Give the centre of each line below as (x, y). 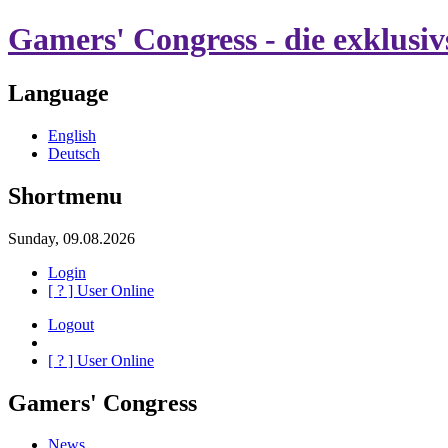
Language (58, 92)
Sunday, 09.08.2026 (71, 238)
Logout (71, 324)
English (72, 135)
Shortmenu (65, 195)
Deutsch (74, 153)
